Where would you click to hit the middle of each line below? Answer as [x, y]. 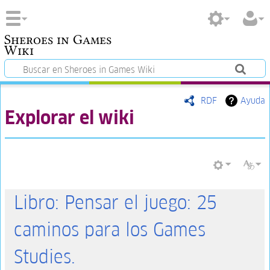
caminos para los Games [109, 230]
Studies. [44, 257]
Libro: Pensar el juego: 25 [115, 202]
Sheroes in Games [58, 40]
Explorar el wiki [69, 118]
